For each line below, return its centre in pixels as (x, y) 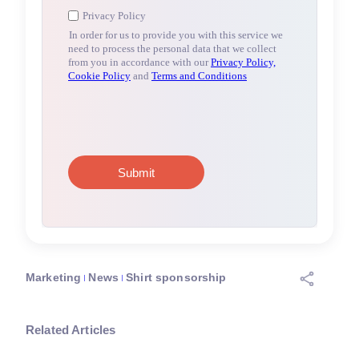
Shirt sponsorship (176, 277)
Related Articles (71, 330)
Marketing (54, 277)
